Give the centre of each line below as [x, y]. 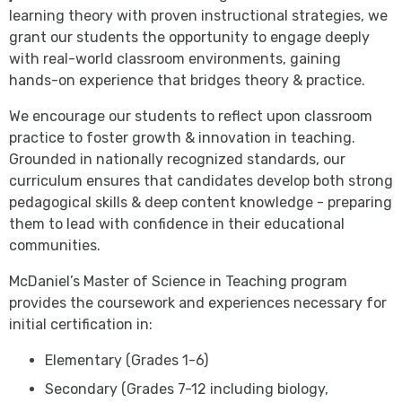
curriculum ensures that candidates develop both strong [201, 180]
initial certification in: [81, 324]
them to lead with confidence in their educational [177, 223]
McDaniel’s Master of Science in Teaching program [178, 281]
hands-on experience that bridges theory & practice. [187, 80]
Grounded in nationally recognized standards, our [177, 159]
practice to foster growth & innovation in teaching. [182, 137]
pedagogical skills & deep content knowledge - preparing [201, 202]
